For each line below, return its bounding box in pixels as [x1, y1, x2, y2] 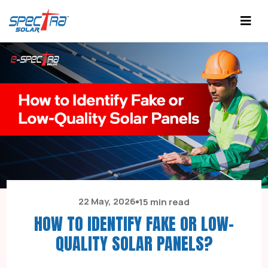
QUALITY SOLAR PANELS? [56, 231, 212, 257]
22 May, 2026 [78, 195, 136, 208]
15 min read [139, 195, 190, 208]
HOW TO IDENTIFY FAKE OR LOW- [34, 211, 234, 237]
